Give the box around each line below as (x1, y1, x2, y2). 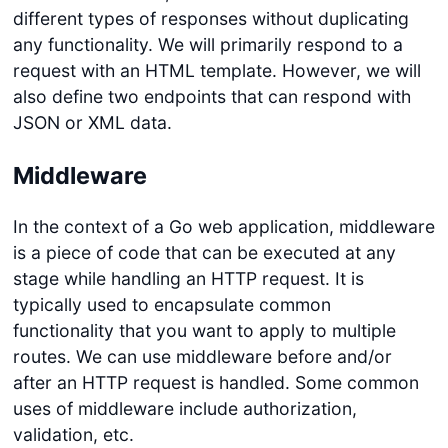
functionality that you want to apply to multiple (12, 319, 396, 341)
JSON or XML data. (12, 111, 172, 133)
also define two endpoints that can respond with (12, 85, 411, 107)
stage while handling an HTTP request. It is (12, 267, 364, 289)
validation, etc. (12, 423, 134, 445)
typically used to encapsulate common (12, 293, 331, 315)
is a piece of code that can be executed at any (12, 241, 396, 263)
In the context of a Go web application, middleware (12, 215, 435, 237)
